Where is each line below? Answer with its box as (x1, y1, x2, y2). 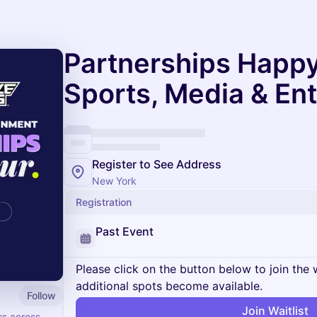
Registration (76, 196, 132, 208)
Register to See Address (92, 157, 221, 171)
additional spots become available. (76, 279, 263, 293)
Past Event (96, 224, 154, 238)
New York (92, 175, 137, 187)
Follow (27, 289, 56, 301)
